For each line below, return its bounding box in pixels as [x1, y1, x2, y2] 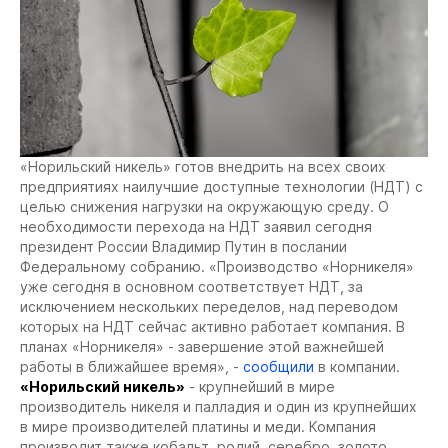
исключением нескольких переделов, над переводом [20, 297, 398, 315]
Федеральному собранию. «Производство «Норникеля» [20, 257, 414, 275]
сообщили [243, 357, 314, 375]
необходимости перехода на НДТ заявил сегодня [20, 217, 372, 235]
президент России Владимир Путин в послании [20, 237, 347, 255]
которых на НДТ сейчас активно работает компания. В [20, 317, 405, 335]
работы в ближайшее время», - [20, 357, 243, 375]
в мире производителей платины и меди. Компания [20, 417, 376, 435]
